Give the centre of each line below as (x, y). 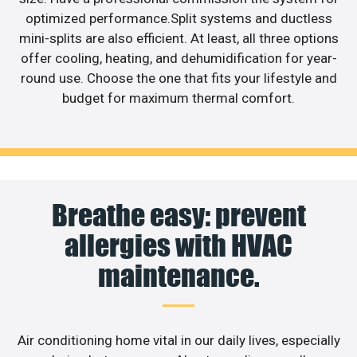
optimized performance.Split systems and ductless (178, 18)
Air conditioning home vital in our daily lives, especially (178, 341)
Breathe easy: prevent (178, 216)
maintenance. (178, 276)
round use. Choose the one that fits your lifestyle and (178, 78)
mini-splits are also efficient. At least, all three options (178, 38)
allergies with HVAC (178, 246)
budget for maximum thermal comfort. (178, 98)
